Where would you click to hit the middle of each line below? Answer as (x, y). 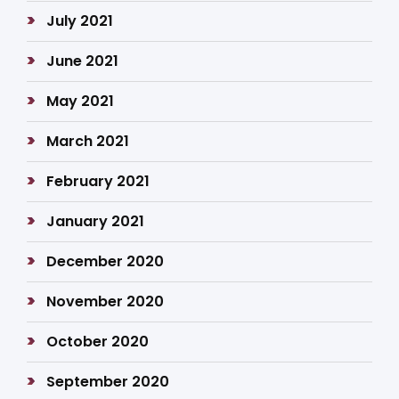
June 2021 (83, 61)
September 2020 (108, 382)
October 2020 (98, 342)
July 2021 (80, 21)
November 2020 (106, 301)
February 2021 (98, 181)
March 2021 (88, 141)
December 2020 (106, 261)
